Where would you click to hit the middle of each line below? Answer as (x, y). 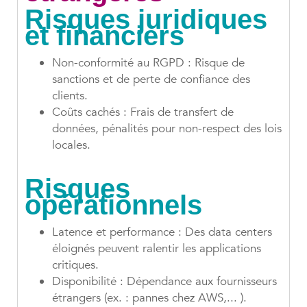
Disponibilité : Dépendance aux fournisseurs (164, 282)
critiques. (75, 265)
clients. (70, 96)
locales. (71, 145)
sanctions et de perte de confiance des (151, 79)
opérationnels (117, 205)
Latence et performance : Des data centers (162, 232)
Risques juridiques (146, 20)
